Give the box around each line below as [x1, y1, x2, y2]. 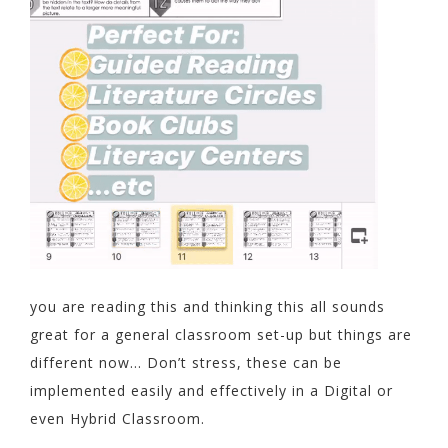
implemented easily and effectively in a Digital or [30, 381, 393, 401]
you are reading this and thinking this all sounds [30, 297, 385, 317]
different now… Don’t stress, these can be [30, 353, 342, 373]
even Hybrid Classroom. [30, 409, 205, 429]
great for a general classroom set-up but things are [30, 325, 412, 345]
